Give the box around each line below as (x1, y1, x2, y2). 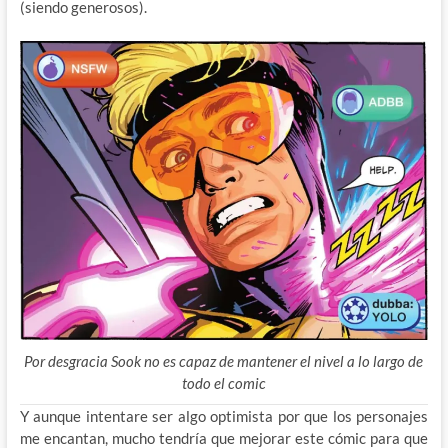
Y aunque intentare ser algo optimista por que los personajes (19, 407, 429, 426)
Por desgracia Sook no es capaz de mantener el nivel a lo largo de (24, 352, 424, 371)
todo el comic (181, 374, 266, 393)
